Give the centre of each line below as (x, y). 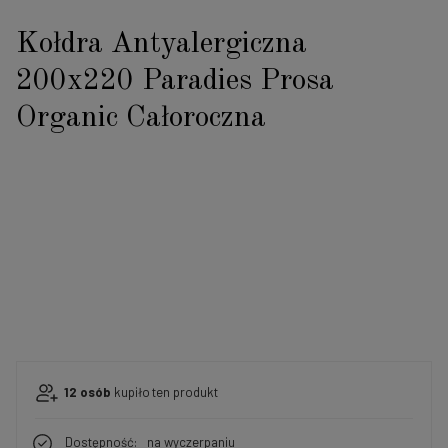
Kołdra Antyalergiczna (161, 43)
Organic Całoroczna (141, 117)
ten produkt (185, 392)
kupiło (130, 392)
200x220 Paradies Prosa (175, 80)
